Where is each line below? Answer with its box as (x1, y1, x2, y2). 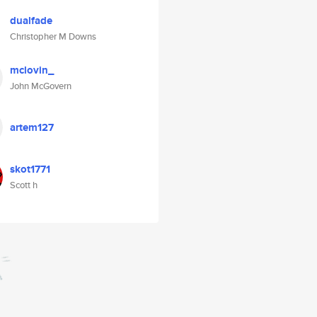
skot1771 (10, 161, 50, 177)
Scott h (10, 178, 38, 192)
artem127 (10, 120, 54, 135)
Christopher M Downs (10, 30, 96, 43)
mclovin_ (10, 62, 54, 78)
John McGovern (10, 79, 71, 93)
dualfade (10, 13, 52, 28)
